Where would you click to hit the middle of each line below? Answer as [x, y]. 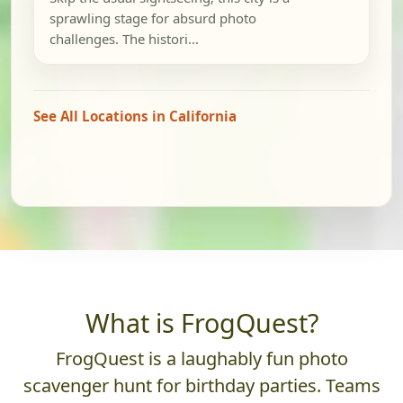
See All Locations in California [135, 116]
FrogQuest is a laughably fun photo [201, 359]
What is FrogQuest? [201, 323]
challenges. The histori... [124, 39]
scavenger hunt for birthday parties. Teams [201, 386]
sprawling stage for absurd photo [152, 18]
